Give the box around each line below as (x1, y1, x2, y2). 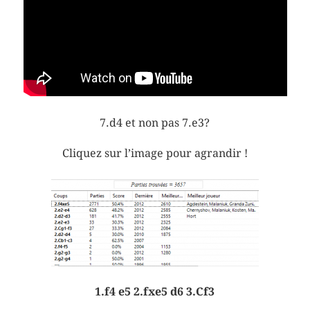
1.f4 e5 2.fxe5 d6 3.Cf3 (95, 284, 215, 298)
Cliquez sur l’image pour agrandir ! (62, 146, 248, 160)
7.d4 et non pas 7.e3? (100, 116, 210, 129)
